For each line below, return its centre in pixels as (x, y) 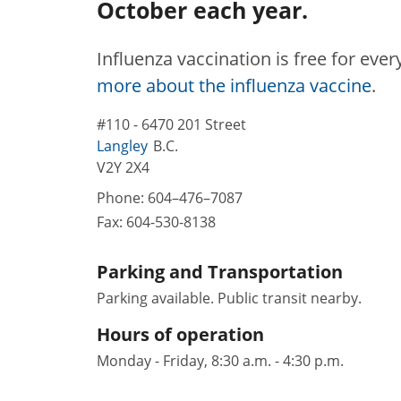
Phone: (122, 197)
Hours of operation (180, 334)
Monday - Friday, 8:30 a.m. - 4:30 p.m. (220, 360)
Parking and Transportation (220, 271)
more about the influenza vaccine (234, 85)
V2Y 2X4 (123, 167)
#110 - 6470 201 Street (171, 124)
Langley (122, 145)
